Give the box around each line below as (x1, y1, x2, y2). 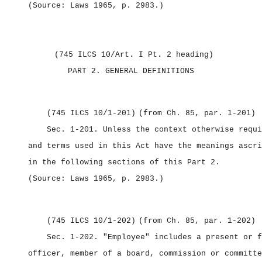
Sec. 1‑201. (47, 125, 103, 134)
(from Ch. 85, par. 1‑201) (139, 109, 256, 118)
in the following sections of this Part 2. (28, 158, 220, 167)
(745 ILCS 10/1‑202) (47, 216, 136, 225)
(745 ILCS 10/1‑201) (47, 109, 136, 118)
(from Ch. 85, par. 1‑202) (139, 216, 256, 225)
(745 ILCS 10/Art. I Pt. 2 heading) (54, 50, 213, 59)
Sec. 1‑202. (47, 233, 103, 242)
